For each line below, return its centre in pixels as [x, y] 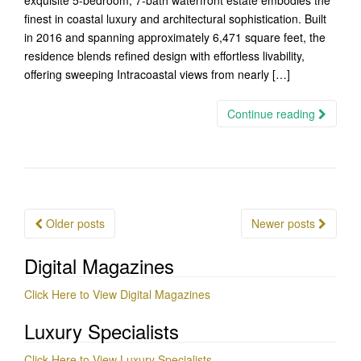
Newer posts [285, 223]
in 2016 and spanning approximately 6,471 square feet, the [175, 37]
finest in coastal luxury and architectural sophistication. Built [175, 19]
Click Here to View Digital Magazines [117, 294]
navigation [75, 244]
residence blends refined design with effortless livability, [164, 56]
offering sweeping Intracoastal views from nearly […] [157, 74]
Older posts [74, 223]
